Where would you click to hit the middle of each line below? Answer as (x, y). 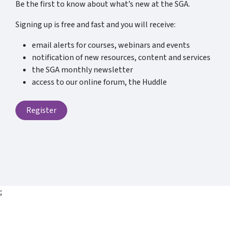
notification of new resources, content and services (121, 57)
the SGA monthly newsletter (82, 70)
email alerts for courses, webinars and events (111, 45)
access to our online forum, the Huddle (99, 82)
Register (41, 110)
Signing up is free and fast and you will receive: (95, 25)
